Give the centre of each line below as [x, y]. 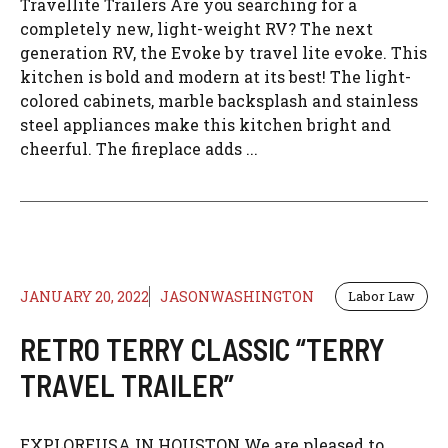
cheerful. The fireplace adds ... [139, 149]
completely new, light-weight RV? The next [196, 29]
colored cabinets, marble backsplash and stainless [219, 101]
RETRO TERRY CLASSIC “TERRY [202, 349]
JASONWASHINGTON [237, 297]
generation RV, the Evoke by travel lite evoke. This [223, 53]
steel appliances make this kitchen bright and [205, 125]
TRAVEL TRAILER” [127, 385]
